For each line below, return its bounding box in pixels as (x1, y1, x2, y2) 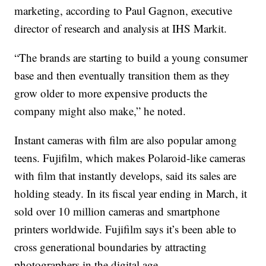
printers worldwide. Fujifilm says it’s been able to (14, 221, 237, 236)
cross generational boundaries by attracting (14, 239, 207, 254)
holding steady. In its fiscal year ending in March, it (14, 186, 248, 201)
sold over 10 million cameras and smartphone (14, 204, 220, 218)
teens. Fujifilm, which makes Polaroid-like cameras (14, 150, 246, 165)
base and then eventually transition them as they (14, 68, 230, 83)
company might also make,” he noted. (14, 103, 186, 118)
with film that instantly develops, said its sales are (14, 168, 237, 183)
